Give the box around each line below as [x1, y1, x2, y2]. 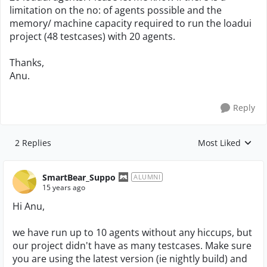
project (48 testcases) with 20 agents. [10, 30, 175, 43]
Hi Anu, [13, 200, 45, 213]
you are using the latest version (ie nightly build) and [13, 252, 247, 265]
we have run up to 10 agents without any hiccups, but [13, 226, 252, 239]
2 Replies [15, 137, 51, 148]
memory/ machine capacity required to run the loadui [10, 17, 252, 30]
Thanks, [10, 56, 44, 69]
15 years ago [42, 182, 85, 193]
